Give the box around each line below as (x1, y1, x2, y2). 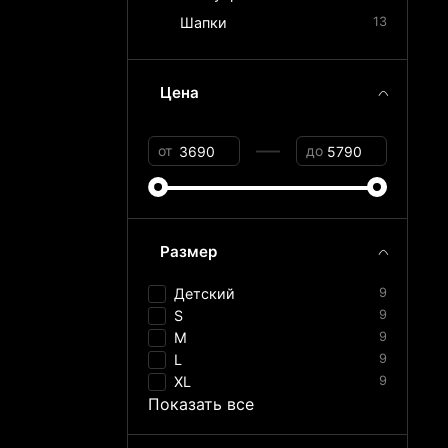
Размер (160, 242, 218, 262)
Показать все (148, 394, 255, 415)
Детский (174, 285, 236, 303)
